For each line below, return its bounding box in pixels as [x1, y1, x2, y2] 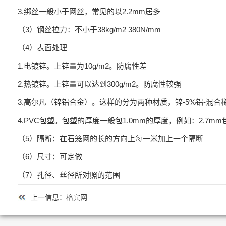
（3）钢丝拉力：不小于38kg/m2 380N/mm [18, 25, 161, 34]
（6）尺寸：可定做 [18, 152, 82, 161]
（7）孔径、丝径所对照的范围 [18, 171, 120, 179]
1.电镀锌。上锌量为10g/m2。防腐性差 [18, 62, 147, 70]
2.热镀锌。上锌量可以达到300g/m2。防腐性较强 [18, 80, 181, 88]
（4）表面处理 [18, 43, 67, 52]
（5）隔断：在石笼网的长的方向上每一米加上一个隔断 [18, 134, 203, 143]
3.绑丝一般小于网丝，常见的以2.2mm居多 [18, 7, 160, 16]
